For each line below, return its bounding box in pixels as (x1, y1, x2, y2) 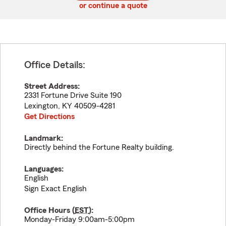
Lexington (24, 102, 58, 110)
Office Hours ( (24, 206, 75, 214)
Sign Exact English (24, 185, 87, 193)
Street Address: (24, 82, 80, 90)
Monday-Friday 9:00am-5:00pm (24, 215, 135, 223)
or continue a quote (79, 2, 147, 10)
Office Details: (24, 60, 85, 70)
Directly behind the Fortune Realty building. (24, 143, 174, 151)
